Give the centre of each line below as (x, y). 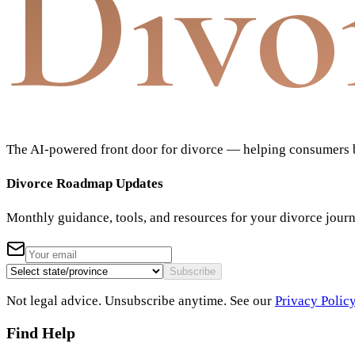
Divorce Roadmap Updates (85, 183)
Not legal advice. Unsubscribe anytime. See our (139, 300)
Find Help (41, 333)
